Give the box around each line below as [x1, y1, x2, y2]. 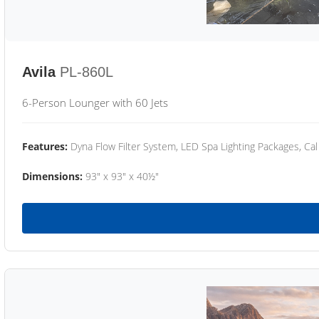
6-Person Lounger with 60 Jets [22, 95, 168, 110]
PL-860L [60, 64, 113, 80]
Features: [22, 140, 68, 153]
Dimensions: [22, 169, 83, 183]
